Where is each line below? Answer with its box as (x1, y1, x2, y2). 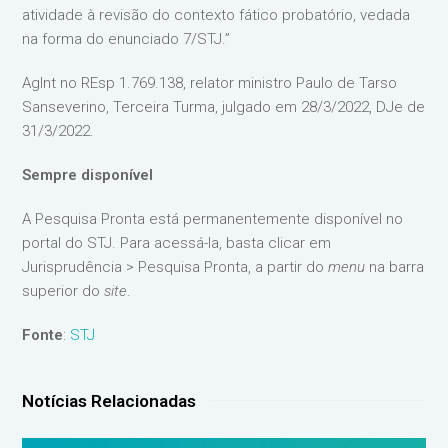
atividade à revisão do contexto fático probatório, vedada (22, 5, 411, 24)
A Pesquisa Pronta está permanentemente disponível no (22, 209, 404, 228)
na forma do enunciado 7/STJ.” (22, 29, 231, 48)
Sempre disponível (22, 165, 154, 184)
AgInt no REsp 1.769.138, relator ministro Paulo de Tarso (22, 73, 398, 92)
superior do (22, 281, 105, 300)
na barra (365, 257, 425, 276)
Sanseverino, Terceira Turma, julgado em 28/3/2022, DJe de (22, 97, 426, 116)
